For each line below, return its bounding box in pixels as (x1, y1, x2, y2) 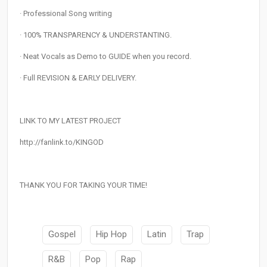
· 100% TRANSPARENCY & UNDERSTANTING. (20, 30, 172, 40)
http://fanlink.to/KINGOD (20, 138, 104, 147)
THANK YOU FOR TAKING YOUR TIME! (20, 181, 147, 190)
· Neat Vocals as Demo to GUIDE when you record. (20, 52, 191, 61)
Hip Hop (96, 229, 127, 240)
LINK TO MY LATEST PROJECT (20, 116, 121, 126)
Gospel (48, 229, 76, 240)
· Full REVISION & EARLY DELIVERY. (20, 73, 136, 83)
